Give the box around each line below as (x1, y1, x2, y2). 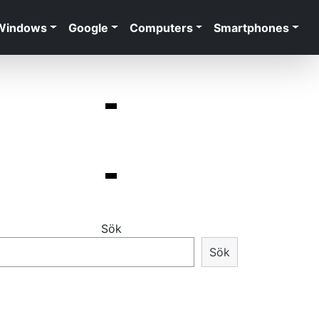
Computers (129, 20, 193, 35)
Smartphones (214, 20, 290, 35)
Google (68, 20, 108, 35)
